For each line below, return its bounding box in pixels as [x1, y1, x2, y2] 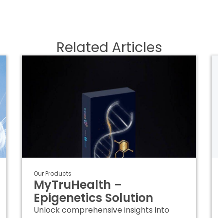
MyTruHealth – [33, 177, 122, 193]
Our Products [33, 169, 72, 178]
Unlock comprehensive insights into [33, 204, 169, 216]
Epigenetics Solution [33, 190, 153, 206]
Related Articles [56, 38, 162, 57]
